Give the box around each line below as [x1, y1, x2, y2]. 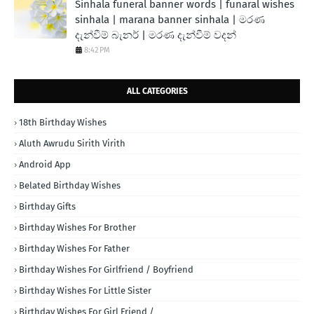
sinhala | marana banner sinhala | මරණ [75, 13, 265, 26]
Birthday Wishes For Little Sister [19, 285, 151, 296]
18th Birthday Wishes [19, 116, 107, 128]
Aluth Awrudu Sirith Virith [19, 137, 125, 149]
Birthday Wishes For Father [19, 243, 130, 254]
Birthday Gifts [19, 200, 76, 212]
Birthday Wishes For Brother [19, 221, 136, 233]
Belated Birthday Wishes [19, 179, 121, 191]
